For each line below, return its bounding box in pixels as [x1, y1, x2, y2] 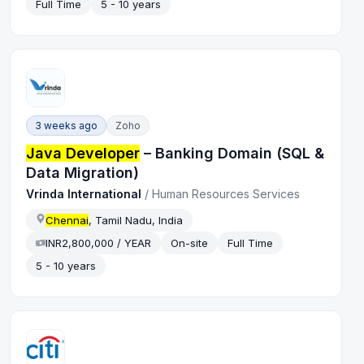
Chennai [45, 213, 89, 227]
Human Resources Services [152, 186, 301, 201]
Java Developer [26, 144, 141, 162]
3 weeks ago [35, 119, 98, 132]
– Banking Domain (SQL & [140, 144, 325, 162]
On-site [171, 236, 209, 249]
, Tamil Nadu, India [89, 213, 184, 227]
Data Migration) [26, 163, 140, 181]
